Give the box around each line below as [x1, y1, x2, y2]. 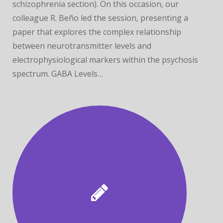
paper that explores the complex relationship [12, 26, 181, 37]
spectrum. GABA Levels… [12, 68, 103, 79]
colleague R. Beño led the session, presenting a [12, 12, 188, 23]
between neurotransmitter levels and [12, 40, 151, 51]
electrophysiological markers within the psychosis [12, 54, 198, 65]
